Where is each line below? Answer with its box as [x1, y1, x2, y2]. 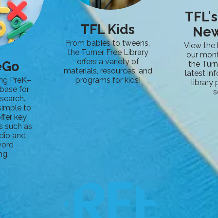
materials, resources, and [63, 66, 152, 75]
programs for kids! [75, 75, 141, 85]
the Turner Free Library [67, 48, 148, 57]
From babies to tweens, [66, 38, 150, 48]
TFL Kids [81, 22, 135, 37]
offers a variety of [76, 57, 139, 66]
